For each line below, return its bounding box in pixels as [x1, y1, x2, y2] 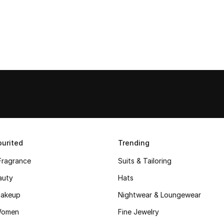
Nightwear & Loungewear [118, 190, 201, 199]
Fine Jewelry [118, 207, 159, 216]
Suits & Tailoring [118, 156, 171, 165]
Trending [118, 138, 149, 147]
